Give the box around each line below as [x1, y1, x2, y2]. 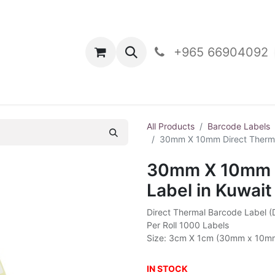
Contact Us [69, 45, 134, 60]
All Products [147, 120, 195, 131]
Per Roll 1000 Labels [147, 220, 229, 230]
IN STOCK [147, 263, 188, 274]
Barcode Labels [207, 120, 270, 131]
